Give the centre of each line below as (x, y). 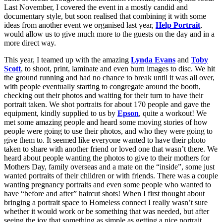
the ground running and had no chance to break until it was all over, (109, 77)
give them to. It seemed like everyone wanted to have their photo (105, 140)
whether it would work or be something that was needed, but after (107, 211)
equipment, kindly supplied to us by (61, 113)
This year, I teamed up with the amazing (67, 59)
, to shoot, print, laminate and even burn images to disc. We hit (118, 68)
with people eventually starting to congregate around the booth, (102, 86)
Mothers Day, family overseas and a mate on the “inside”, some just (109, 166)
